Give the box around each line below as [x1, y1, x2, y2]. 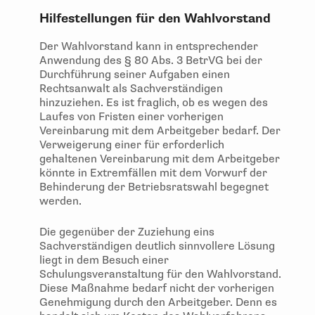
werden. [39, 194, 84, 209]
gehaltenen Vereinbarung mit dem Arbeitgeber [39, 152, 280, 167]
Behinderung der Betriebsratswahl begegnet [39, 180, 269, 195]
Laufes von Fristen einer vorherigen [39, 110, 224, 124]
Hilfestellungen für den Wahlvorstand [39, 11, 271, 27]
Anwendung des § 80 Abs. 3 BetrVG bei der [39, 53, 262, 68]
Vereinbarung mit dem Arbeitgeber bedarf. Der [39, 124, 281, 139]
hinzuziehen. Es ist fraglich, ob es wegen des [39, 96, 268, 110]
